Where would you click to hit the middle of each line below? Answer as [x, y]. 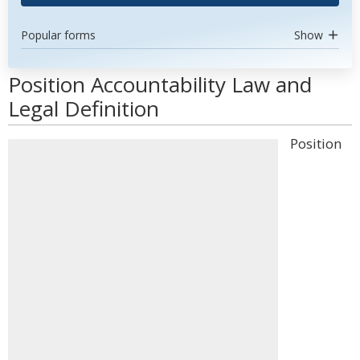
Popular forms [58, 35]
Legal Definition [84, 108]
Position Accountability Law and [160, 84]
